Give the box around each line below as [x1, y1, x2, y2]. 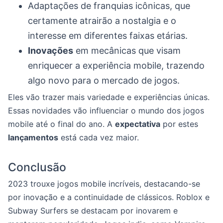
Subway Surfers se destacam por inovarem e [8, 206, 178, 216]
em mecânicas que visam [73, 45, 181, 56]
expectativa [115, 119, 160, 129]
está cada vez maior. [58, 132, 139, 142]
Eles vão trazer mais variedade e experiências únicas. [8, 92, 210, 102]
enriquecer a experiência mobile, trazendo [28, 60, 205, 71]
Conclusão [8, 160, 66, 174]
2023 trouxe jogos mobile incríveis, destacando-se [8, 179, 200, 189]
